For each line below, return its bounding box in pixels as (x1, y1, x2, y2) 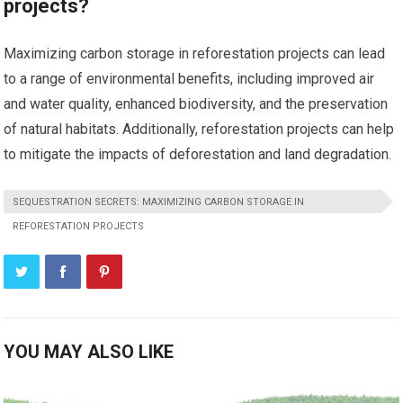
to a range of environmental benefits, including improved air (4, 69, 375, 87)
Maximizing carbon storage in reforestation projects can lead (4, 44, 386, 62)
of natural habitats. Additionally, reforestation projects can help (4, 120, 395, 138)
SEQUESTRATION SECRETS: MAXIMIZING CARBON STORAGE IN (13, 195, 305, 208)
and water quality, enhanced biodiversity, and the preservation (4, 94, 389, 112)
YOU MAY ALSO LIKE (4, 340, 175, 363)
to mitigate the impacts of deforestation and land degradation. (4, 145, 392, 163)
